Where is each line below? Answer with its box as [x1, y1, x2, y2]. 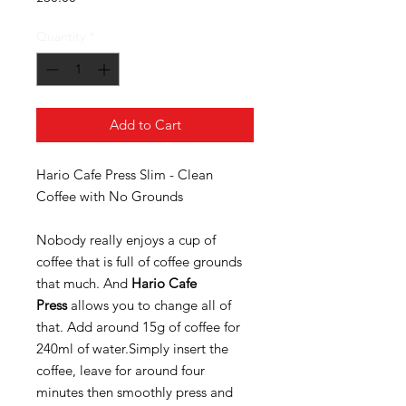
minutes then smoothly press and [36, 383, 233, 401]
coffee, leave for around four [36, 362, 205, 379]
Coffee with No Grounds [36, 188, 183, 205]
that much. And [36, 275, 131, 292]
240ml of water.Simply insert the [36, 340, 228, 357]
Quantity [36, 28, 85, 44]
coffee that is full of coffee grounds [36, 253, 242, 270]
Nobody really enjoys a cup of [36, 231, 216, 248]
